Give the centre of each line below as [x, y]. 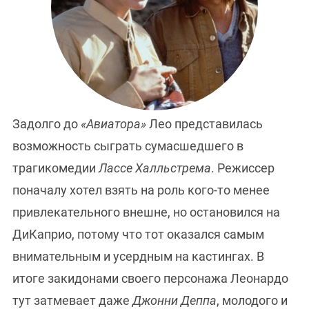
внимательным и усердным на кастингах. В [138, 257]
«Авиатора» [113, 124]
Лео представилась [205, 124]
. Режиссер [243, 168]
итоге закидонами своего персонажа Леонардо [150, 279]
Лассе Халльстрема [155, 168]
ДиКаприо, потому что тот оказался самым [138, 235]
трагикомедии [56, 168]
